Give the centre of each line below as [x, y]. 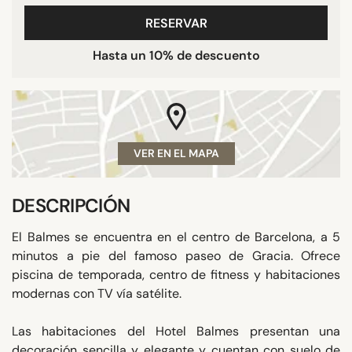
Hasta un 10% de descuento [176, 55]
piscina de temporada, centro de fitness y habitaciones [176, 274]
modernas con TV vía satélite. [97, 293]
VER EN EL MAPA [176, 153]
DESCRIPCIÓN [71, 205]
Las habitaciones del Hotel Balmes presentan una [176, 331]
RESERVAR [176, 23]
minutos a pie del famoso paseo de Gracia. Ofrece [176, 255]
